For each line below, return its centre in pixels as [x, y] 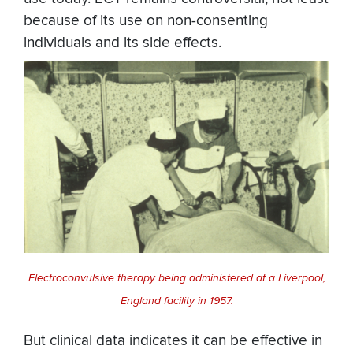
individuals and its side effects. [123, 43]
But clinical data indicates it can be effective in [173, 340]
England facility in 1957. [176, 301]
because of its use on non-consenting [146, 21]
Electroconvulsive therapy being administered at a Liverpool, [176, 278]
